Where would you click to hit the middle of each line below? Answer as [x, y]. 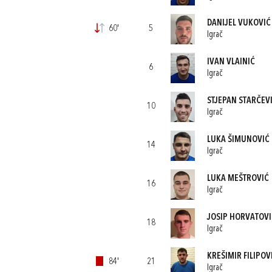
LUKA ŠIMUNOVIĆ [238, 140]
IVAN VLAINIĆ [231, 62]
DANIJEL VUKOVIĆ [239, 23]
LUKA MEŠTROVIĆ [238, 178]
